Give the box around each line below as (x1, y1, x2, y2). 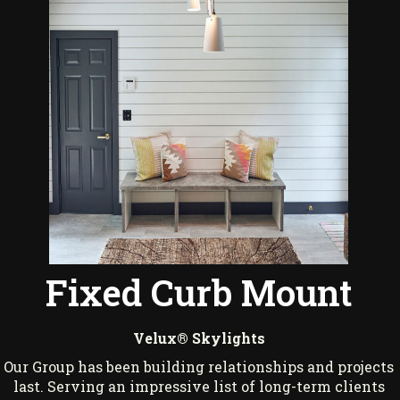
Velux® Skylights (132, 329, 265, 348)
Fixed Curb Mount (45, 269, 353, 317)
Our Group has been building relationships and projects (4, 357, 395, 377)
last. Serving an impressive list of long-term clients (12, 377, 385, 396)
